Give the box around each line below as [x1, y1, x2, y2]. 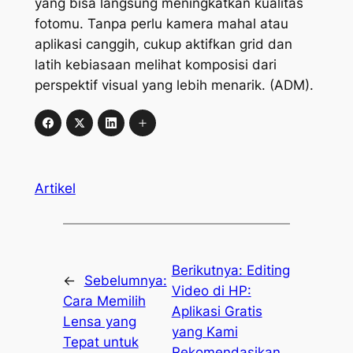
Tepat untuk [62, 334, 139, 351]
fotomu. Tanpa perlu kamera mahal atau [34, 16, 288, 32]
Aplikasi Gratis [171, 303, 262, 320]
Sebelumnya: [84, 273, 167, 289]
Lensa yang [62, 314, 136, 330]
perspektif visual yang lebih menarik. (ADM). [34, 77, 314, 94]
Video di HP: [171, 283, 251, 299]
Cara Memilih [62, 293, 146, 310]
